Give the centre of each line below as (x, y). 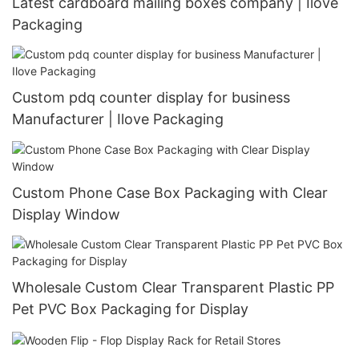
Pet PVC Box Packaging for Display (130, 309)
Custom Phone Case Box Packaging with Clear (40, 192)
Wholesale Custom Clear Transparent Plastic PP (173, 287)
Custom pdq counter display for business (151, 98)
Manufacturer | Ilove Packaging (118, 119)
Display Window (66, 214)
